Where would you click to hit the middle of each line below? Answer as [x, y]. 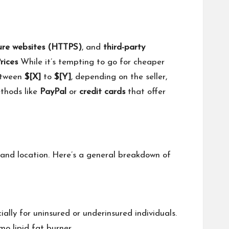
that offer [145, 92]
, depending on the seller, [119, 77]
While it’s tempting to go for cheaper [91, 62]
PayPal [53, 92]
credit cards [102, 92]
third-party [124, 48]
